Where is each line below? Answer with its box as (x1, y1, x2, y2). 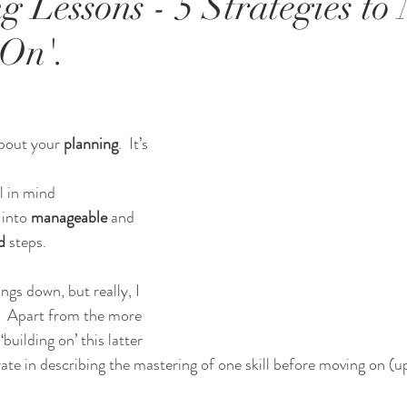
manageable (31, 205, 111, 230)
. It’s (118, 132, 152, 156)
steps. (5, 230, 46, 254)
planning (64, 132, 118, 156)
